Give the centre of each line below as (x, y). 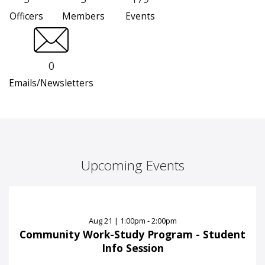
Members (83, 17)
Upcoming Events (132, 166)
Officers (26, 17)
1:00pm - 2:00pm (148, 221)
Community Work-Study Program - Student (132, 235)
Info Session (132, 248)
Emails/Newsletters (51, 83)
